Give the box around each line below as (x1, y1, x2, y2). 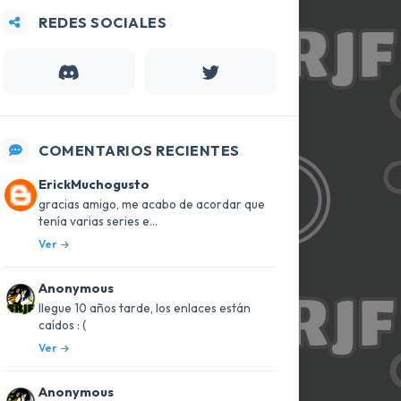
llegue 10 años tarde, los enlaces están (38, 300, 251, 317)
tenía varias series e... (38, 213, 158, 230)
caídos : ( (38, 317, 86, 334)
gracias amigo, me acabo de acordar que (38, 196, 265, 213)
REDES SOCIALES (38, 13, 166, 31)
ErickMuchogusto (38, 176, 149, 193)
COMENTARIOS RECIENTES (38, 141, 240, 159)
